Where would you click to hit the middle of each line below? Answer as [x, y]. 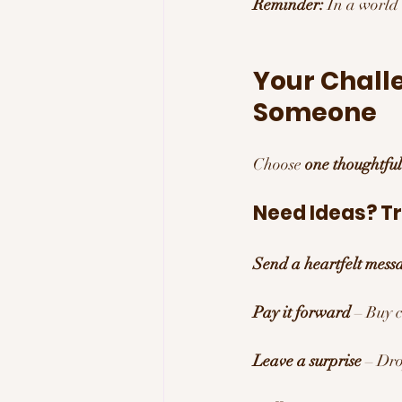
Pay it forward [302, 312]
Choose [279, 164]
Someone [315, 112]
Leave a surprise [307, 360]
